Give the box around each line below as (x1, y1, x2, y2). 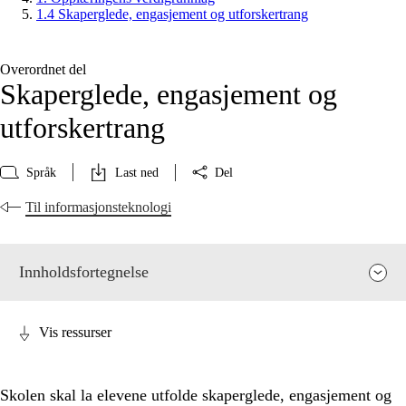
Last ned (115, 165, 159, 179)
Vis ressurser (39, 324, 111, 341)
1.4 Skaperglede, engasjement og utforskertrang (36, 6, 308, 23)
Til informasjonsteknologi (25, 199, 171, 216)
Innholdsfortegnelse (19, 263, 149, 282)
